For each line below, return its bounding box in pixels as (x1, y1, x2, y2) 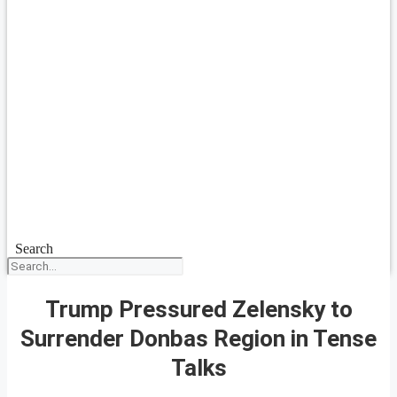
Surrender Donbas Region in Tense (20, 324, 377, 352)
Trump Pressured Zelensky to (44, 295, 353, 323)
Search (14, 241, 53, 256)
